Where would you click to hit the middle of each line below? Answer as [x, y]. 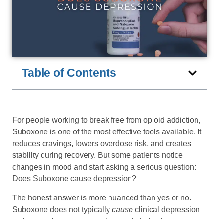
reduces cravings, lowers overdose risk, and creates [102, 144]
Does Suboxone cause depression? [74, 179]
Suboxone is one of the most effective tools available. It [107, 132]
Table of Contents [69, 73]
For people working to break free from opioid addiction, [106, 120]
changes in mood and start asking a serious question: [104, 167]
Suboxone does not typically [62, 209]
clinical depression [166, 209]
